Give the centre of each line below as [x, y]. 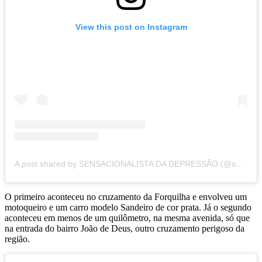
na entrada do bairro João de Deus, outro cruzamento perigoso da [125, 228]
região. [17, 239]
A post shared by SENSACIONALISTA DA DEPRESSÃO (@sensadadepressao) [240, 163]
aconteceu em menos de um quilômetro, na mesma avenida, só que [127, 218]
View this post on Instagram [131, 27]
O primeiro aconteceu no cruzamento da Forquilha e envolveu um [126, 196]
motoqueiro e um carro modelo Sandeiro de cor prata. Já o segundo [128, 207]
